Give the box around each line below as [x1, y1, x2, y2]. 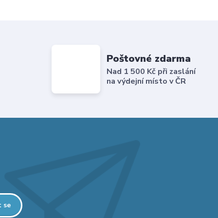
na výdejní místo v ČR [107, 75, 186, 87]
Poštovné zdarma [107, 52, 191, 65]
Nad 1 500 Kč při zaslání [107, 66, 196, 77]
